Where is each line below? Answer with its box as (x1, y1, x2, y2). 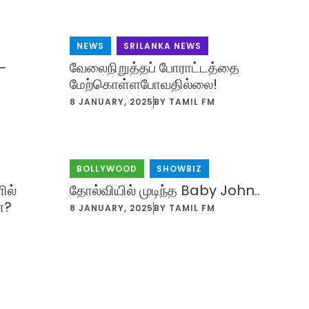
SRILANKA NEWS (123, 39, 201, 52)
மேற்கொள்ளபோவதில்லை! (69, 74, 217, 94)
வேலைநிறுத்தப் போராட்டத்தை (69, 57, 239, 77)
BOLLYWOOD (76, 162, 137, 175)
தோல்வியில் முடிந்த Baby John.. (69, 180, 260, 200)
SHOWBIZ (156, 162, 202, 175)
